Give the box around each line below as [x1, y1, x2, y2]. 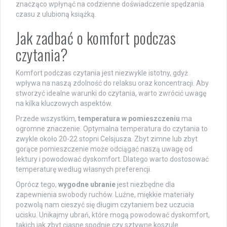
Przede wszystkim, [16, 115, 78, 123]
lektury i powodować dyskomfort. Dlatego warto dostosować [16, 155, 209, 164]
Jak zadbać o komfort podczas [16, 26, 176, 50]
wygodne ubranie [58, 180, 116, 189]
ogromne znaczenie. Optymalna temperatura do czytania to [16, 125, 208, 133]
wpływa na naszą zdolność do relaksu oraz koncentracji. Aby [16, 79, 209, 88]
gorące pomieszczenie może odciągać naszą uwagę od [16, 145, 193, 154]
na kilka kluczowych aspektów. [16, 99, 112, 108]
